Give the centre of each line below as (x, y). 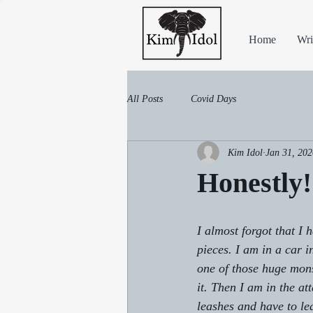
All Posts (145, 99)
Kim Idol (245, 152)
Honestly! (254, 183)
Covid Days (213, 99)
